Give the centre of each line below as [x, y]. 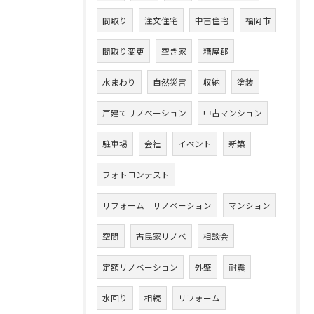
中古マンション [233, 112]
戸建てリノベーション [144, 112]
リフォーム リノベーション [157, 205]
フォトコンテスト [136, 174]
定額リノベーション [140, 266]
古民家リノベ [161, 235]
